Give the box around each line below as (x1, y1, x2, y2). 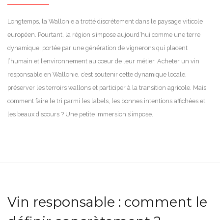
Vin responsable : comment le (7, 193, 207, 210)
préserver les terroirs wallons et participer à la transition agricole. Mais (7, 83, 206, 91)
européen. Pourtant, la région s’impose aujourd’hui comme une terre (7, 30, 200, 38)
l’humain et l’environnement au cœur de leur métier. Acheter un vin (7, 57, 199, 65)
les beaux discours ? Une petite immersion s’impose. (7, 110, 153, 118)
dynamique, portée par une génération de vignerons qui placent (7, 44, 188, 52)
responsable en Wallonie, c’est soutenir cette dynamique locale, (7, 70, 187, 78)
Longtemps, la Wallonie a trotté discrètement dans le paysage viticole (7, 17, 203, 25)
